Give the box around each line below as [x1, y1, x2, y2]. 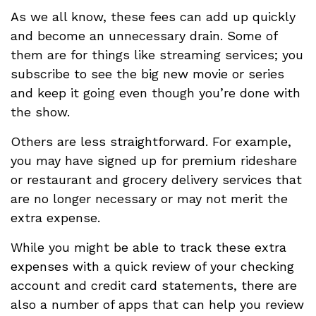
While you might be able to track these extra [11, 240, 286, 255]
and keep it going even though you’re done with [11, 85, 300, 100]
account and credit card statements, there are [11, 278, 297, 293]
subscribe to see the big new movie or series [11, 66, 284, 81]
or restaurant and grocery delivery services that [11, 172, 302, 187]
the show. [11, 104, 70, 119]
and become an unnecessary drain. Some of [11, 28, 277, 43]
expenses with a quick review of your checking [11, 259, 294, 274]
